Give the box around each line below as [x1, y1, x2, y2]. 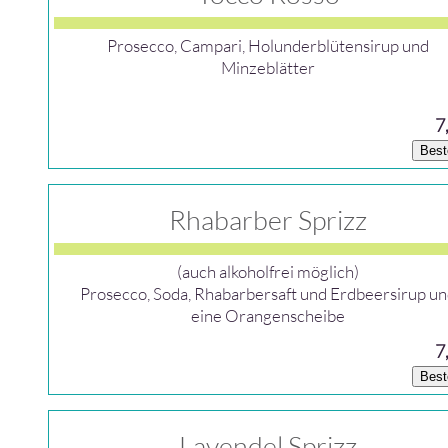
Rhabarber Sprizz [169, 203, 368, 236]
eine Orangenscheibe [191, 305, 346, 326]
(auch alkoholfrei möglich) [177, 261, 360, 282]
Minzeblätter [221, 57, 316, 78]
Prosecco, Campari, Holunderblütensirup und [107, 35, 430, 56]
